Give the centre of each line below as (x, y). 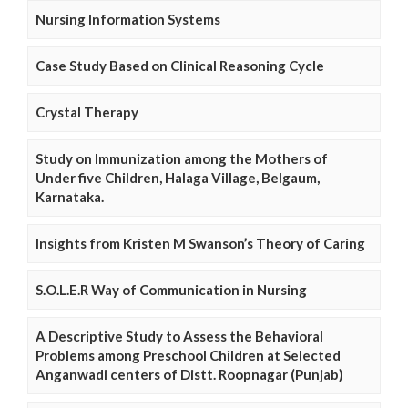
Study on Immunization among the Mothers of (182, 158)
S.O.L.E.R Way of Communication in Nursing (171, 289)
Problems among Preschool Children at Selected (188, 355)
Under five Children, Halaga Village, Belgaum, (178, 177)
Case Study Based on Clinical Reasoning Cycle (180, 65)
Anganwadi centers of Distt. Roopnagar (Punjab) (189, 374)
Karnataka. (70, 196)
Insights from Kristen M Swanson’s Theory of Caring (200, 243)
